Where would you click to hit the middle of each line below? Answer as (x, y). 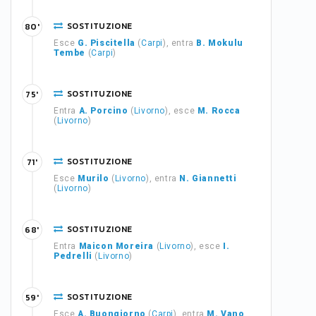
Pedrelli (73, 256)
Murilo (93, 178)
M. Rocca (219, 111)
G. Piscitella (107, 43)
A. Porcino (103, 111)
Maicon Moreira (116, 246)
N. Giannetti (208, 178)
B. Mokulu (220, 43)
